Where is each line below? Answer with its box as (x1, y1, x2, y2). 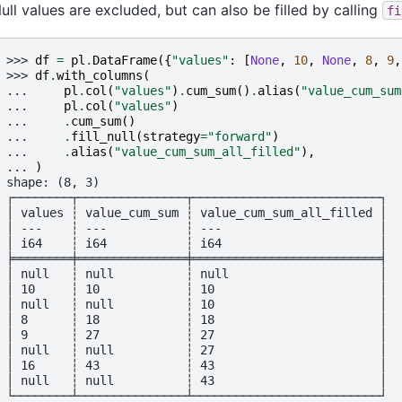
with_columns (57, 68, 143, 83)
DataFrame (92, 53, 157, 68)
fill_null (71, 129, 135, 144)
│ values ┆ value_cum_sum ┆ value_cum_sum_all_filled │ (6, 205, 387, 221)
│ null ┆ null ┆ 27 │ (6, 343, 387, 358)
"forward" (207, 129, 272, 144)
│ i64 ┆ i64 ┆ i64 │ (6, 236, 387, 251)
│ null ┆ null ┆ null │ (6, 267, 387, 282)
